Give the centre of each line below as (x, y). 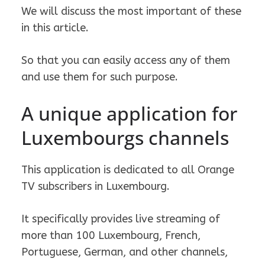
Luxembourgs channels (125, 138)
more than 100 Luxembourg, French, (111, 236)
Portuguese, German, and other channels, (125, 252)
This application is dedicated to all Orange (128, 170)
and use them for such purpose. (100, 77)
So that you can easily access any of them (126, 61)
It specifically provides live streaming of (121, 219)
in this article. (55, 28)
